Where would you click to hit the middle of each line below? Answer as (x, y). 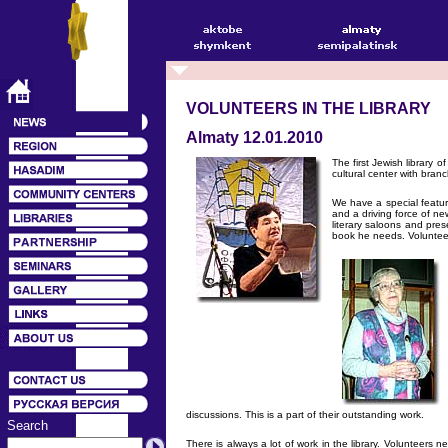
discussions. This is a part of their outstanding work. (305, 415)
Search (27, 425)
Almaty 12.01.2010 (254, 137)
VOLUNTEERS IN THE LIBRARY (308, 108)
